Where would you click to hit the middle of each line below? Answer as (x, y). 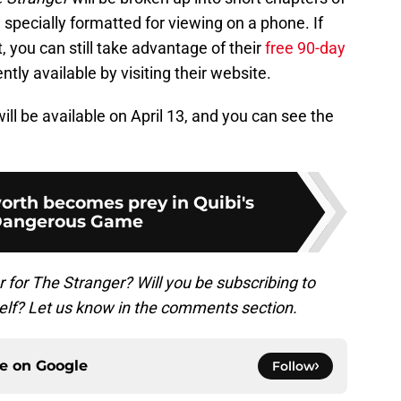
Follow (294, 366)
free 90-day (305, 47)
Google (62, 365)
